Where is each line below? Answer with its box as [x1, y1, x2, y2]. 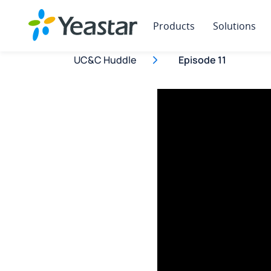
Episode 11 [178, 53, 226, 67]
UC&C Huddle [74, 53, 136, 67]
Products [153, 19, 195, 33]
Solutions [213, 19, 256, 33]
